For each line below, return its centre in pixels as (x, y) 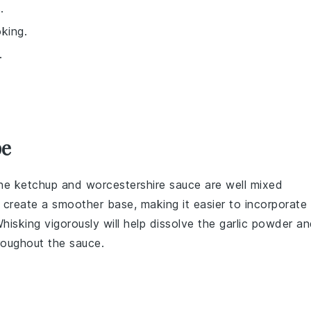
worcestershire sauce (143, 185)
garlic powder (256, 224)
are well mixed (242, 185)
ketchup (36, 185)
